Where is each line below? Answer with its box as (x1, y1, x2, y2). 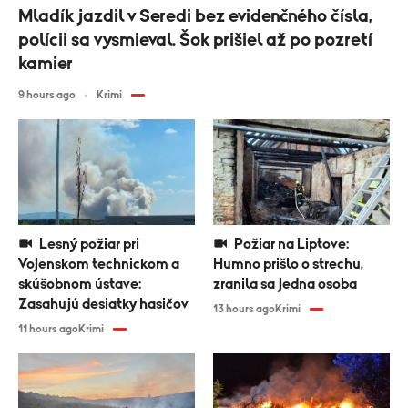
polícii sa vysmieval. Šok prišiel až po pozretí (18, 31, 372, 50)
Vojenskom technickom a (18, 257, 179, 272)
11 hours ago (18, 323, 78, 335)
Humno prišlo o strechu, (213, 257, 363, 272)
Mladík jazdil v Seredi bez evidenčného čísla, (18, 7, 372, 26)
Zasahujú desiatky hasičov (18, 297, 189, 312)
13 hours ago (213, 303, 275, 315)
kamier (18, 55, 73, 74)
